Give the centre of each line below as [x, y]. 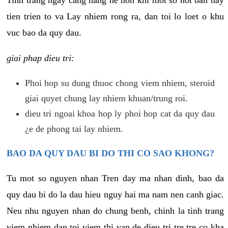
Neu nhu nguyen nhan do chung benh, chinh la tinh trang [115, 210]
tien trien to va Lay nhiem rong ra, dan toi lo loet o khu [115, 16]
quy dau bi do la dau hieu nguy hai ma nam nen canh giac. [115, 194]
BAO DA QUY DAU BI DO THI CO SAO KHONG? [110, 153]
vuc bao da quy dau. [44, 32]
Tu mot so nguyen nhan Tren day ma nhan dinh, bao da [115, 178]
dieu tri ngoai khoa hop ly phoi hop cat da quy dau [120, 113]
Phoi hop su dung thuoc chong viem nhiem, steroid [120, 83]
